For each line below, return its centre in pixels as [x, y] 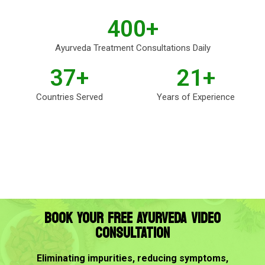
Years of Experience [196, 97]
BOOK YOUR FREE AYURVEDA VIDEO [132, 219]
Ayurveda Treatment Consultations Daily [132, 48]
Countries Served [69, 97]
